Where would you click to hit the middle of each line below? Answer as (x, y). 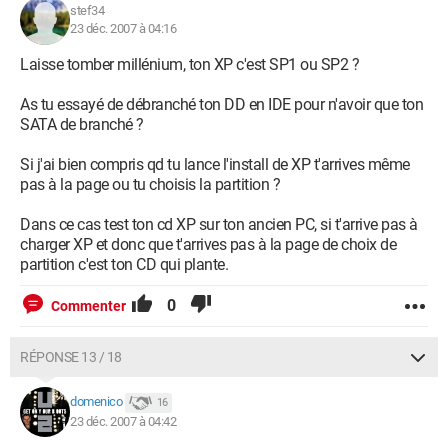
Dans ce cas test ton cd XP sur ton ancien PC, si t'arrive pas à (219, 224)
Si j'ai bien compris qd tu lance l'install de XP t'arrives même (215, 164)
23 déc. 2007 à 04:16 (123, 28)
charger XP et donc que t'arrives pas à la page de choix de (208, 244)
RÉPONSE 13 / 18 (71, 357)
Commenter (88, 306)
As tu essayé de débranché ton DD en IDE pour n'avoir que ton (221, 104)
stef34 (87, 10)
